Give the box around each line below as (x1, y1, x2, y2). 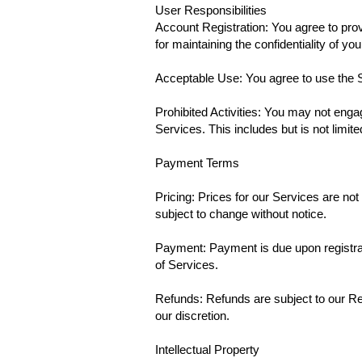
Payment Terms (155, 156, 239, 170)
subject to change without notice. (155, 207, 326, 221)
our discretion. (155, 309, 229, 322)
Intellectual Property (155, 343, 259, 356)
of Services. (155, 258, 218, 271)
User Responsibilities (155, 3, 267, 17)
